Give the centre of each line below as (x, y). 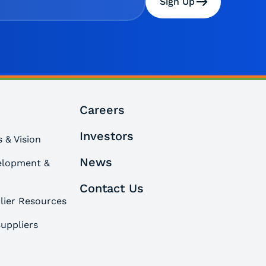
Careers (102, 110)
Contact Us (111, 189)
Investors (106, 136)
